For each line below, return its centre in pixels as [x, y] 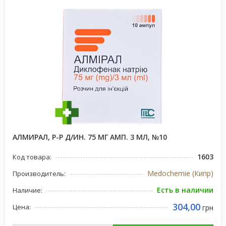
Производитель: [39, 174]
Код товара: [32, 157]
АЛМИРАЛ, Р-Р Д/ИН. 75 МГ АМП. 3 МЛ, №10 [90, 137]
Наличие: [27, 190]
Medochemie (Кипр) [180, 173]
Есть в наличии [185, 190]
